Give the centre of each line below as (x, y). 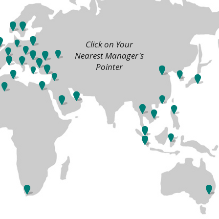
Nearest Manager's (109, 55)
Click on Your (109, 44)
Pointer (109, 67)
